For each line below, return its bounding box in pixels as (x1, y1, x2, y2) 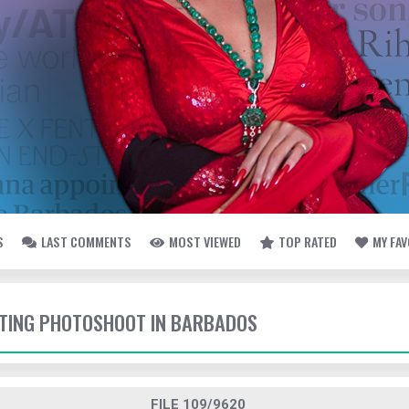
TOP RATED (278, 232, 337, 251)
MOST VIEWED (169, 232, 241, 251)
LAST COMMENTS (41, 232, 131, 251)
